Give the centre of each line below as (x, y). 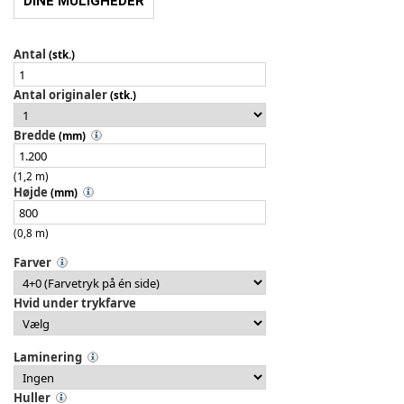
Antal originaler (60, 95)
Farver (32, 263)
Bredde (35, 136)
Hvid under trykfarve (75, 303)
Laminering (48, 358)
